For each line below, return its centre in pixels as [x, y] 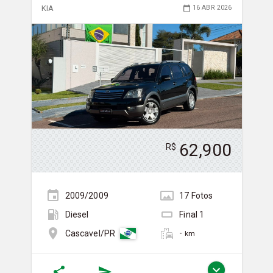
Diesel [77, 214]
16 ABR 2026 [212, 8]
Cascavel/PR [90, 233]
